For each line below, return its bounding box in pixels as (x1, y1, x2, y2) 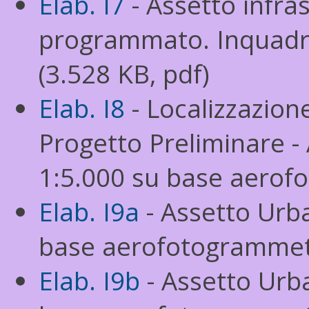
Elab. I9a (39, 195, 139, 229)
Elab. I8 (39, 91, 125, 126)
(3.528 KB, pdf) (39, 57, 210, 91)
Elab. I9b (39, 263, 140, 298)
